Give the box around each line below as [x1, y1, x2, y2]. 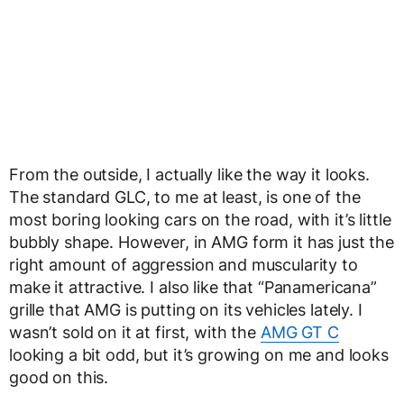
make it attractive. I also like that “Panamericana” [9, 278, 377, 297]
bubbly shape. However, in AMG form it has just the [9, 233, 394, 252]
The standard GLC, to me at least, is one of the [9, 188, 361, 207]
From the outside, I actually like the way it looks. [9, 165, 370, 184]
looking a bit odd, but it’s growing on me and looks [9, 345, 389, 364]
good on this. [9, 368, 109, 387]
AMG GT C [260, 323, 339, 342]
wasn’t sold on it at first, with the [9, 323, 261, 342]
